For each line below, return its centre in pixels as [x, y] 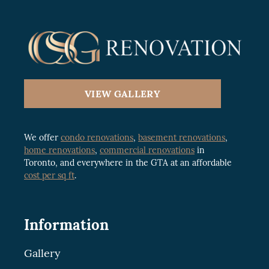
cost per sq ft [49, 176]
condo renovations [97, 138]
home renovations [59, 150]
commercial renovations [147, 150]
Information [66, 225]
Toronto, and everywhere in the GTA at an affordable [128, 163]
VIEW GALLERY [122, 93]
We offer [42, 138]
